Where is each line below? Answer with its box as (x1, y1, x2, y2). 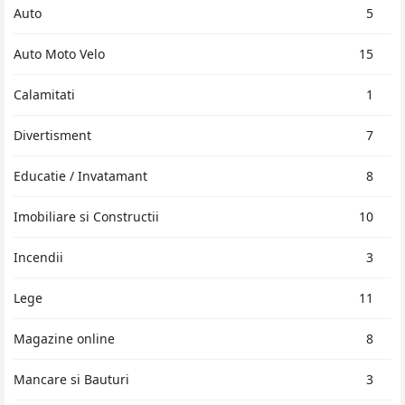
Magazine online (14, 329, 115, 347)
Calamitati (14, 85, 75, 103)
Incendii (14, 248, 63, 266)
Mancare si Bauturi (14, 370, 129, 388)
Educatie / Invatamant (14, 166, 147, 184)
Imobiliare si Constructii (14, 207, 159, 225)
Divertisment (14, 126, 91, 144)
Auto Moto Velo (14, 44, 105, 62)
